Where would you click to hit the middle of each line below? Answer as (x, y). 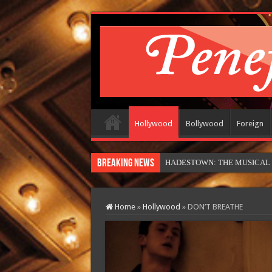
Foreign (250, 124)
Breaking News (125, 164)
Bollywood (204, 124)
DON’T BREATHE (215, 207)
